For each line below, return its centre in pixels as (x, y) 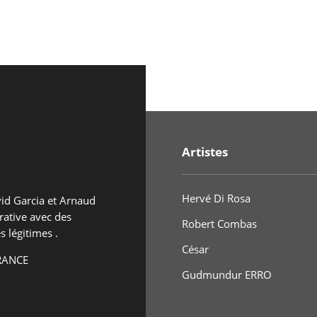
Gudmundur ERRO (226, 274)
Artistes (204, 152)
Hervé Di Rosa (216, 198)
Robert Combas (219, 223)
